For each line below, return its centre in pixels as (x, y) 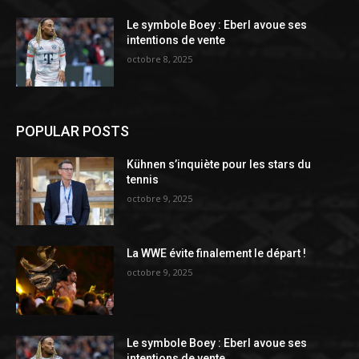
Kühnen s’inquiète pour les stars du (219, 164)
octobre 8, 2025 (160, 59)
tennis (143, 179)
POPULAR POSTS (73, 131)
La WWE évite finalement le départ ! (217, 254)
